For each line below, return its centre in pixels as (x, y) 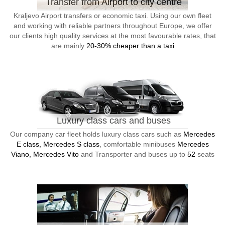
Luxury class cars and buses (114, 121)
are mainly (69, 46)
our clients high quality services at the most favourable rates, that (113, 36)
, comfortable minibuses (138, 144)
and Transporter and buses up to (133, 154)
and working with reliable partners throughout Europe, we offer (113, 26)
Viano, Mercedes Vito (45, 154)
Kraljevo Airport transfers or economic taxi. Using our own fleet (113, 16)
